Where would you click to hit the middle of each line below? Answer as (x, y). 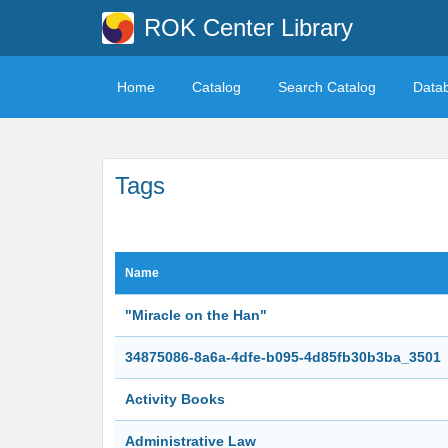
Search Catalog (327, 87)
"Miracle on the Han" (196, 315)
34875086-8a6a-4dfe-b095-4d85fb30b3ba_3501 (283, 357)
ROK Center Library (248, 27)
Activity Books (175, 399)
